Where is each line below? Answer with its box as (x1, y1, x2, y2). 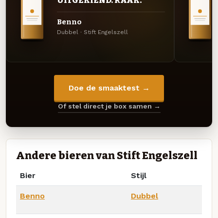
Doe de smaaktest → (68, 83, 150, 93)
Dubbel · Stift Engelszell (56, 29, 128, 36)
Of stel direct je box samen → (57, 102, 161, 110)
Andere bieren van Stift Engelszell (16, 149, 198, 162)
